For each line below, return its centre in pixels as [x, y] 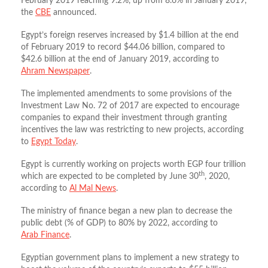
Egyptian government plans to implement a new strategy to [130, 258]
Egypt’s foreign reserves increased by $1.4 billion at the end [130, 35]
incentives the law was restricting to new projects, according [132, 130]
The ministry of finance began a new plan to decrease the [127, 211]
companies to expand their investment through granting [124, 118]
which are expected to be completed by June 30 [110, 176]
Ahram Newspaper [55, 71]
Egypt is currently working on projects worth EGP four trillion [133, 165]
